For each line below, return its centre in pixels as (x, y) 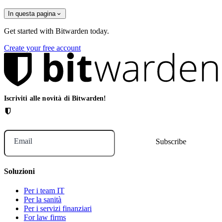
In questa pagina (32, 13)
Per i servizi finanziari (58, 209)
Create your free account (42, 48)
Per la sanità (43, 200)
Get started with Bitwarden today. (56, 31)
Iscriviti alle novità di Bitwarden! (55, 98)
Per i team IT (44, 191)
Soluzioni (19, 171)
